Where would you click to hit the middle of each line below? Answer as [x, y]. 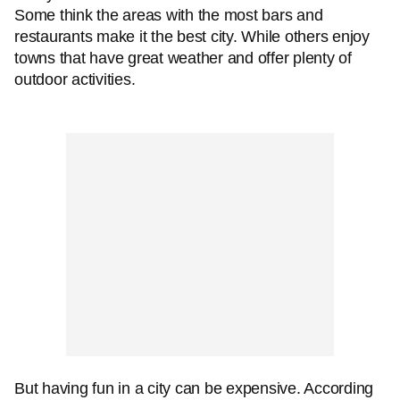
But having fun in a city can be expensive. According [194, 388]
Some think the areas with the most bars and [169, 15]
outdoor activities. [77, 79]
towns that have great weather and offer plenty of [183, 58]
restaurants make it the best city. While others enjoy [192, 37]
